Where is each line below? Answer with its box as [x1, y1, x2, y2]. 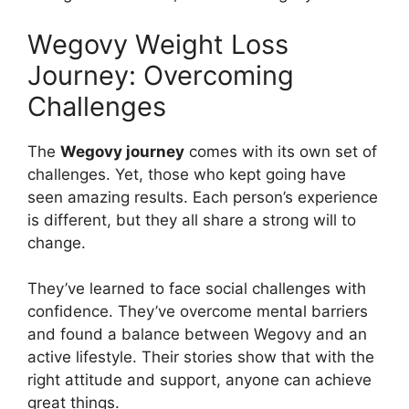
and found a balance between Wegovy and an [27, 325, 367, 344]
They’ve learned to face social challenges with [27, 279, 366, 299]
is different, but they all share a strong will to [27, 210, 356, 229]
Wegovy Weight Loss [27, 27, 288, 60]
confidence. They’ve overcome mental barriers [27, 302, 368, 321]
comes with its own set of [184, 142, 377, 161]
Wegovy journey [60, 142, 184, 161]
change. [27, 233, 86, 252]
